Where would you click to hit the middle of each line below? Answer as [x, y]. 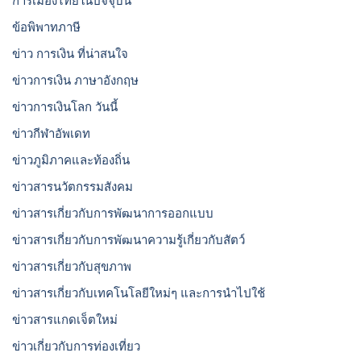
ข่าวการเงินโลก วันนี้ [65, 107]
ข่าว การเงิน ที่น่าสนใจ [70, 54]
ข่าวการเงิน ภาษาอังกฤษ [75, 80]
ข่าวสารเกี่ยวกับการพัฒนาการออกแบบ [113, 213]
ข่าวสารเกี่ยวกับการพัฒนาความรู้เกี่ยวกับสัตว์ [129, 240]
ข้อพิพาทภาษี [46, 27]
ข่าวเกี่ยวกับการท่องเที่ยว [76, 346]
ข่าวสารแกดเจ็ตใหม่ [65, 320]
